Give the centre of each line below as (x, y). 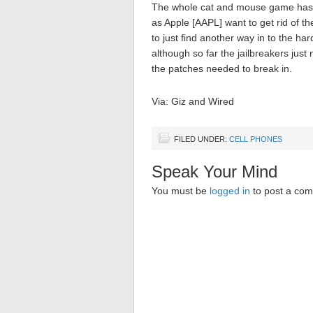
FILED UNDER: (202, 139)
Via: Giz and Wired (193, 101)
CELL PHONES (256, 139)
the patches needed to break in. (222, 68)
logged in (230, 191)
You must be (181, 191)
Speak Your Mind (214, 172)
